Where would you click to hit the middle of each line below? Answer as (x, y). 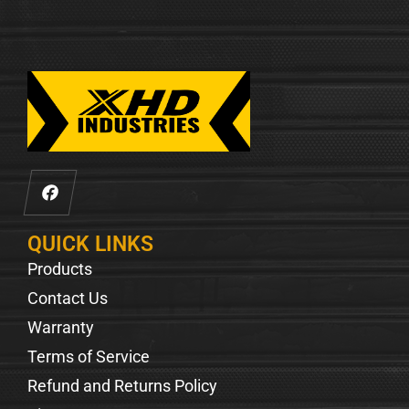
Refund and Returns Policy (122, 386)
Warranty (61, 328)
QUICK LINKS (90, 244)
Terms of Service (89, 357)
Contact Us (68, 299)
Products (60, 269)
